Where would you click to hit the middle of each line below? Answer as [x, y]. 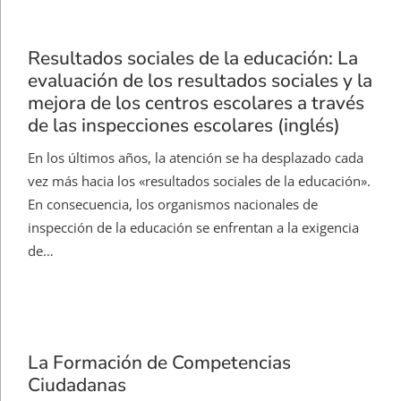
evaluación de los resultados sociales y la [200, 81]
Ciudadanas [77, 385]
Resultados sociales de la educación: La [193, 59]
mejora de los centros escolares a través [196, 103]
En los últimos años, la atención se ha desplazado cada [196, 158]
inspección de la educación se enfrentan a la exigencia [193, 228]
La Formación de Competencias [159, 363]
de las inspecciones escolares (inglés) [184, 126]
